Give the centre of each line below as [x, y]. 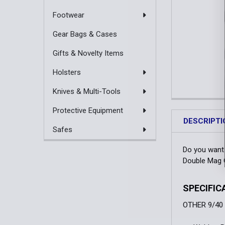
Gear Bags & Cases [85, 34]
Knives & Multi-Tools [86, 91]
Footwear [68, 15]
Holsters [67, 72]
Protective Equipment [88, 110]
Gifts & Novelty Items [88, 53]
